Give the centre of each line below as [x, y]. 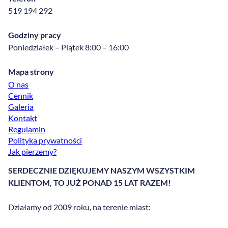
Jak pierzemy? [32, 151]
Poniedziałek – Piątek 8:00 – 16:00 [68, 47]
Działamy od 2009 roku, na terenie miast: [79, 207]
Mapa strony [31, 71]
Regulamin [27, 129]
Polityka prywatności [45, 140]
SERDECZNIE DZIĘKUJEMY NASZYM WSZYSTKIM [102, 170]
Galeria [21, 106]
